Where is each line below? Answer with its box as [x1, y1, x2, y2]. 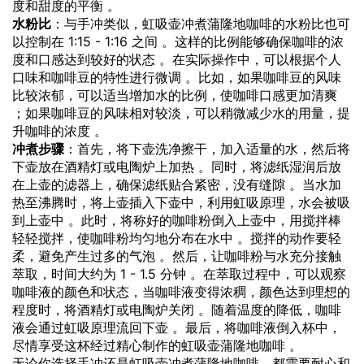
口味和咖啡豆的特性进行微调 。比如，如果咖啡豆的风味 [12, 68, 341, 85]
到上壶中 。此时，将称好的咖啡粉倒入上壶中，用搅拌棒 [12, 211, 341, 228]
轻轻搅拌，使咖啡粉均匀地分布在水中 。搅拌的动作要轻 [12, 229, 341, 246]
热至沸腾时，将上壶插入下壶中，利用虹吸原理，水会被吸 [12, 193, 350, 210]
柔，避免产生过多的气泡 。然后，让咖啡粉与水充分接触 [12, 247, 341, 264]
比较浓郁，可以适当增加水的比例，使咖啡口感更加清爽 [12, 86, 337, 103]
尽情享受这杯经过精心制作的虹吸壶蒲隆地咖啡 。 [12, 336, 302, 353]
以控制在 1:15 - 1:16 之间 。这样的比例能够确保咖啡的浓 [12, 32, 344, 50]
